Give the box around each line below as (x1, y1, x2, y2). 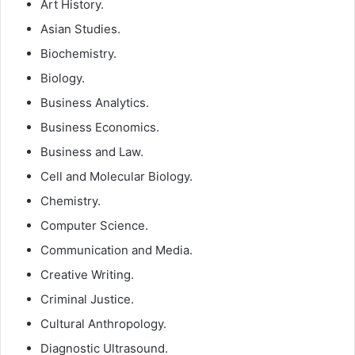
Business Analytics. (40, 95, 149, 111)
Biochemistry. (40, 46, 116, 62)
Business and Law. (40, 144, 143, 160)
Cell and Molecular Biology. (40, 169, 193, 185)
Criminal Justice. (40, 292, 134, 307)
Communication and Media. (40, 242, 193, 258)
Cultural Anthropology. (40, 316, 166, 332)
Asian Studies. (40, 21, 120, 37)
